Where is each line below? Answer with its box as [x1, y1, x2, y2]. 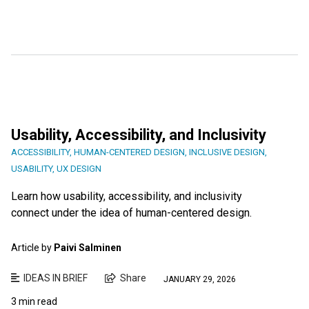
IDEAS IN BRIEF [23, 272, 88, 284]
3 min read [11, 296, 57, 308]
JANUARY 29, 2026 [163, 274, 236, 284]
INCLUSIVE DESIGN [189, 147, 265, 158]
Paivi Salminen [54, 242, 121, 254]
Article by [11, 242, 54, 254]
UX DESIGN [57, 163, 101, 175]
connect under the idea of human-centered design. [11, 206, 252, 220]
